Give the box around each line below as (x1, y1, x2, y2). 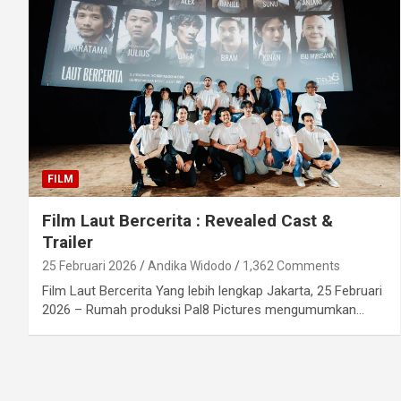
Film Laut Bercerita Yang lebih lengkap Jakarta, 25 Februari (42, 283, 382, 300)
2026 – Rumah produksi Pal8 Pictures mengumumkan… (42, 302, 364, 319)
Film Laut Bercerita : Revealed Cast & (42, 210, 333, 232)
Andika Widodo (148, 259, 232, 274)
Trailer (42, 232, 93, 253)
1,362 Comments (243, 259, 340, 274)
